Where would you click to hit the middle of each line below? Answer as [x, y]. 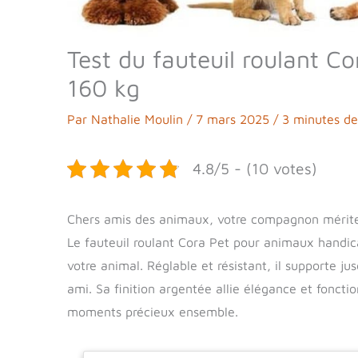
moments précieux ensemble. [153, 312]
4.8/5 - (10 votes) [255, 169]
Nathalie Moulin [139, 119]
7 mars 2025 [235, 119]
